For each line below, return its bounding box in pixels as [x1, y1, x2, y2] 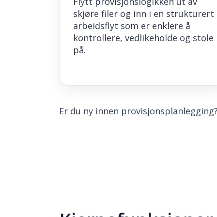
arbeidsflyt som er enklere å [73, 19, 190, 31]
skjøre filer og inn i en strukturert [73, 7, 214, 19]
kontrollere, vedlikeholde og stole [73, 31, 214, 44]
